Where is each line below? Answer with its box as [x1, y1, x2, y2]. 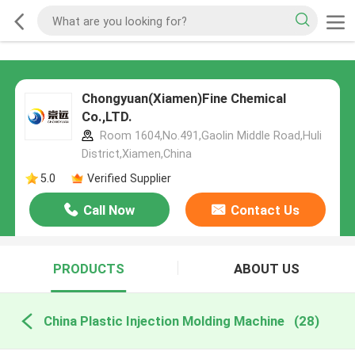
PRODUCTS [52, 261, 124, 277]
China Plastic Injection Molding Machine [43, 312, 284, 329]
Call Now [83, 202, 136, 219]
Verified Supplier [86, 171, 171, 185]
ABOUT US [233, 261, 300, 277]
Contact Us [230, 202, 300, 219]
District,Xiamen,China [81, 147, 192, 161]
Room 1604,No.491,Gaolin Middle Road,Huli [96, 129, 322, 143]
